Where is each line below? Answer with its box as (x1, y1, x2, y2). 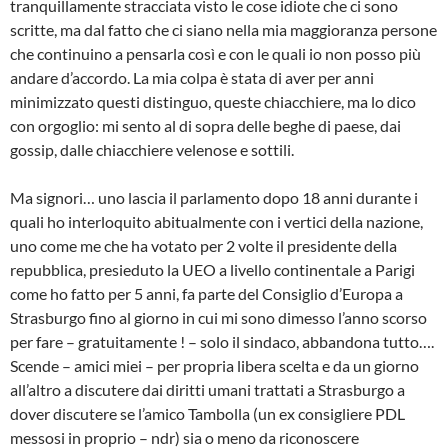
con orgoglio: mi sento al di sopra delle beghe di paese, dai (10, 116, 401, 136)
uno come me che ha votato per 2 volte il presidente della (10, 236, 397, 256)
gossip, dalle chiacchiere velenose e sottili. (10, 140, 294, 160)
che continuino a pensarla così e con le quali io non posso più (10, 44, 421, 64)
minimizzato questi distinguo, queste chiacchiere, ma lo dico (10, 92, 416, 112)
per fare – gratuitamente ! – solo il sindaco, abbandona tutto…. (10, 332, 434, 352)
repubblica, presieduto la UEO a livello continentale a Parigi (10, 260, 415, 280)
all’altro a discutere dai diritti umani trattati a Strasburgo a (10, 380, 405, 400)
